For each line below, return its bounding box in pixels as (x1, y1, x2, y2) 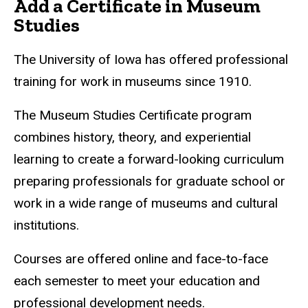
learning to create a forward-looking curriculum (14, 151, 284, 167)
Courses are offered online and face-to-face (14, 250, 268, 267)
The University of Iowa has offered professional (14, 51, 288, 67)
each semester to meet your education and (14, 272, 260, 289)
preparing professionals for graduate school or (14, 173, 285, 189)
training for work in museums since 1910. (14, 73, 252, 89)
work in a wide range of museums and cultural (14, 195, 278, 211)
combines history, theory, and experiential (14, 129, 251, 145)
